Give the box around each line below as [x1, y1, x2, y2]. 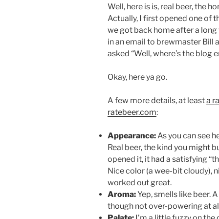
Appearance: [108, 131, 156, 141]
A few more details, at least [108, 96, 206, 106]
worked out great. [108, 178, 172, 188]
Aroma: [108, 190, 137, 199]
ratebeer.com [108, 108, 156, 117]
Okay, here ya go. [108, 72, 167, 82]
